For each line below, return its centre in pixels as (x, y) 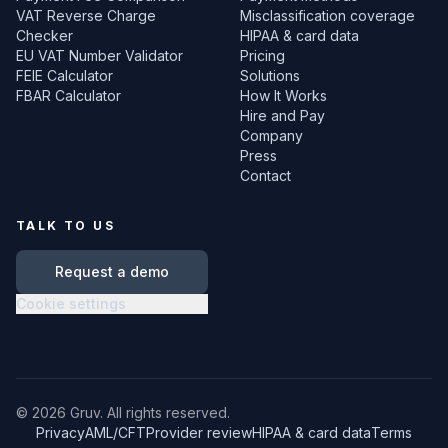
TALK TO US (65, 225)
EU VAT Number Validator (99, 55)
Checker (44, 35)
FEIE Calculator (64, 75)
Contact (265, 175)
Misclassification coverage (327, 15)
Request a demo (112, 271)
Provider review (199, 432)
